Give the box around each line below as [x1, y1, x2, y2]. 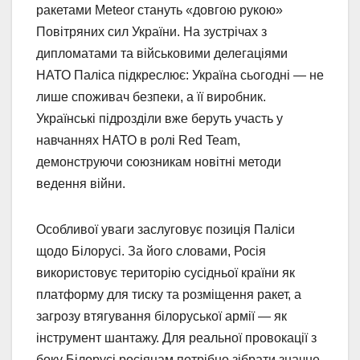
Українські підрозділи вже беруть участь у [36, 111, 283, 125]
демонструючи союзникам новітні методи [36, 154, 281, 169]
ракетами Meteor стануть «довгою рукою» [36, 2, 283, 17]
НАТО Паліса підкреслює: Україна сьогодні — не [36, 67, 324, 82]
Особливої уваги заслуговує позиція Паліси [36, 222, 295, 236]
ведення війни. [36, 176, 125, 190]
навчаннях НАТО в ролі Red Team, [36, 133, 240, 147]
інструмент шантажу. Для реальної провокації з [36, 330, 317, 345]
